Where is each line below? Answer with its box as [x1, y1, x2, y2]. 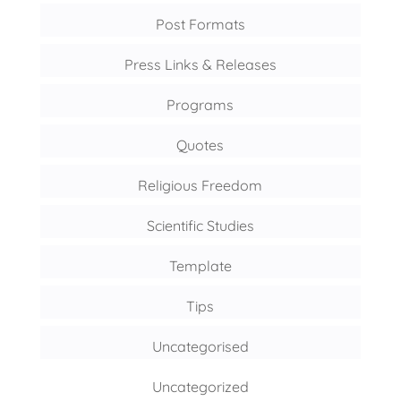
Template [168, 257, 232, 276]
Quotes [176, 136, 225, 155]
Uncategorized [151, 378, 249, 397]
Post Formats [155, 15, 245, 34]
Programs [166, 96, 235, 115]
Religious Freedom [138, 176, 263, 195]
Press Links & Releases [124, 55, 277, 74]
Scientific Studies [146, 217, 254, 235]
